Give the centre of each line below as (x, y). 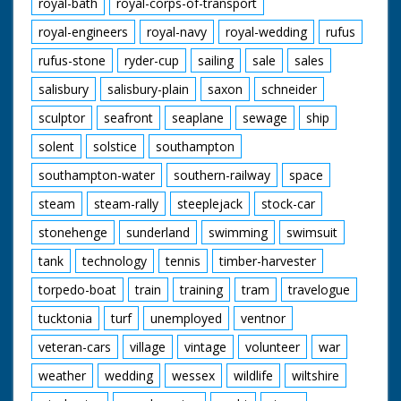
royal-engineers (83, 31)
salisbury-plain (148, 89)
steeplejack (210, 203)
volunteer (273, 346)
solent (56, 146)
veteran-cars (75, 346)
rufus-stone (72, 60)
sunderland (158, 232)
